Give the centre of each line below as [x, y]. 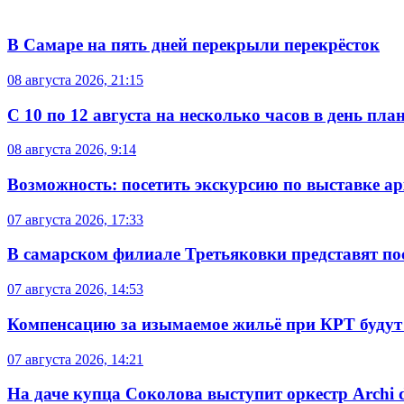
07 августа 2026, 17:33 [75, 219]
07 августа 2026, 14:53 [75, 289]
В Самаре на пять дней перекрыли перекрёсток [193, 45]
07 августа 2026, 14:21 [75, 359]
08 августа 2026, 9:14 [72, 150]
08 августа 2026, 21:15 [75, 79]
